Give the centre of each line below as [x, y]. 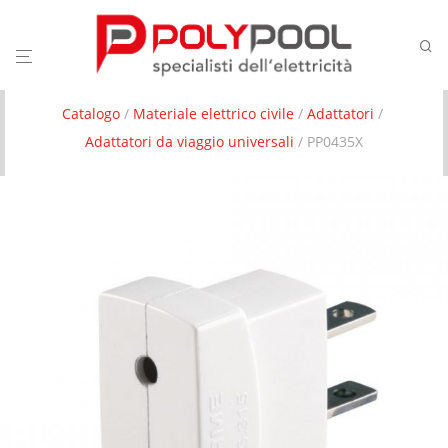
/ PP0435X [328, 141]
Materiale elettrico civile [213, 113]
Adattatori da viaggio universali [189, 141]
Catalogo [90, 113]
